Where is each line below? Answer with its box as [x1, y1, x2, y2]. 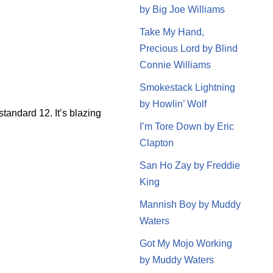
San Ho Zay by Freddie [139, 160, 240, 171]
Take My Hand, [139, 26, 204, 37]
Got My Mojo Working [139, 238, 232, 249]
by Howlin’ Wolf [139, 98, 207, 109]
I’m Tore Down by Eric [139, 121, 234, 132]
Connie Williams [139, 59, 211, 70]
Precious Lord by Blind [139, 43, 238, 54]
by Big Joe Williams [139, 4, 225, 15]
